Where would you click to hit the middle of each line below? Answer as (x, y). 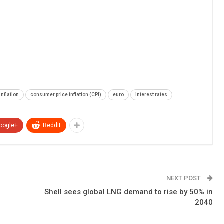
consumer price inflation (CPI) (66, 94)
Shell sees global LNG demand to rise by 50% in (128, 192)
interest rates (151, 94)
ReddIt (52, 125)
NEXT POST (184, 178)
